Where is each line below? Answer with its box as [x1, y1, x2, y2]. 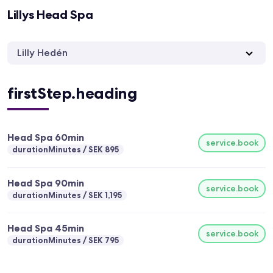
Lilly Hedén [17, 46, 68, 59]
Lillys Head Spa [7, 7, 93, 23]
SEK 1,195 [88, 190, 122, 200]
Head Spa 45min [7, 222, 84, 235]
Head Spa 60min [7, 131, 84, 144]
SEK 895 [88, 144, 119, 155]
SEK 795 [88, 235, 119, 246]
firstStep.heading [7, 83, 137, 104]
